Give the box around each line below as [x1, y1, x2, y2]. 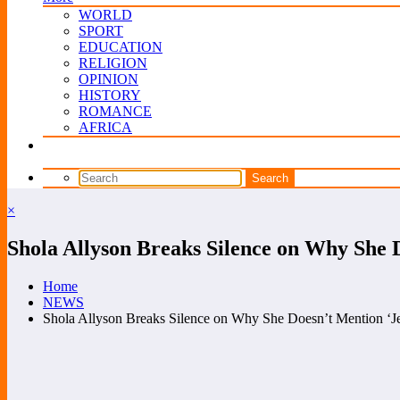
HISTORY [79, 87, 141, 103]
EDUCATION [79, 39, 162, 54]
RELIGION [79, 55, 147, 71]
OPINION [79, 71, 138, 87]
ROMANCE [79, 104, 152, 119]
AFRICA [79, 120, 132, 135]
